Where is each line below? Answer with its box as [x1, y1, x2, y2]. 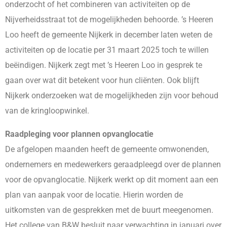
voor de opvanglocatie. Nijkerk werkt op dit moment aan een [5, 175, 218, 185]
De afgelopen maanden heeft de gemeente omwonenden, [5, 144, 209, 155]
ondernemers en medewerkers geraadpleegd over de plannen [5, 160, 221, 170]
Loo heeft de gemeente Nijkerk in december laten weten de [5, 30, 212, 40]
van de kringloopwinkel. [5, 106, 89, 116]
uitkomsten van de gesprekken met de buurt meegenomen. [5, 205, 213, 215]
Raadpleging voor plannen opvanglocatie [5, 129, 154, 139]
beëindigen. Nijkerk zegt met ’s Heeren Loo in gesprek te [5, 60, 202, 70]
